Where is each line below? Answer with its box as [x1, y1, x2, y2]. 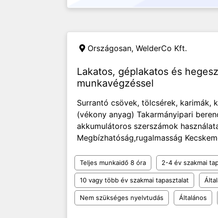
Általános [179, 194, 207, 201]
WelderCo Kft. [136, 43, 187, 53]
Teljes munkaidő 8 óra [80, 159, 146, 166]
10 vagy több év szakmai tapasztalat [80, 176, 189, 184]
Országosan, [88, 43, 136, 53]
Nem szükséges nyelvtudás [80, 194, 163, 201]
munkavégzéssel [77, 77, 154, 89]
